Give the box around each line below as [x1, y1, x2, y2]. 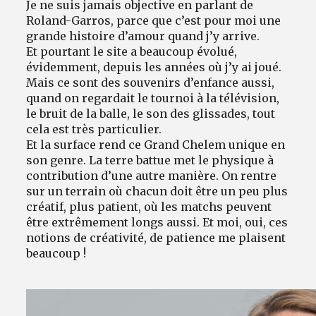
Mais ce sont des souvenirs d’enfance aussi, [26, 75, 275, 90]
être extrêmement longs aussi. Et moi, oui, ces [26, 214, 288, 229]
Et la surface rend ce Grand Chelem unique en [26, 137, 286, 152]
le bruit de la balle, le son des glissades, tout [26, 106, 276, 121]
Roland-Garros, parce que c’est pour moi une [26, 13, 281, 28]
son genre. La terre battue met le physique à [26, 152, 274, 167]
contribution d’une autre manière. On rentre [26, 168, 277, 183]
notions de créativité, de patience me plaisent [26, 230, 286, 245]
